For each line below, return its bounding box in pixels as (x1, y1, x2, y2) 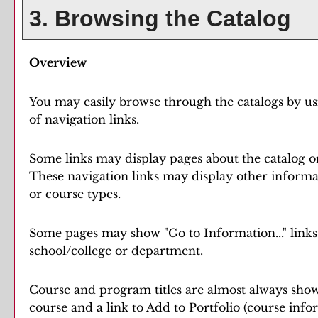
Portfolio (189, 300, 240, 314)
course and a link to (29, 300, 146, 314)
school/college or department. (29, 243, 203, 258)
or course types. (29, 187, 121, 201)
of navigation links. (29, 112, 139, 126)
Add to (146, 300, 189, 314)
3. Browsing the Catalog (23, 6, 291, 31)
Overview (29, 55, 87, 70)
